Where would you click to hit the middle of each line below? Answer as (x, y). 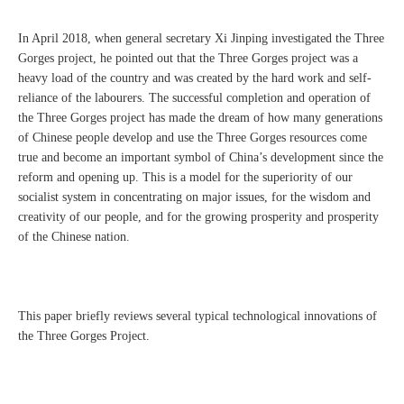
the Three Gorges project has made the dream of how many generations (200, 118)
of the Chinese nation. (74, 237)
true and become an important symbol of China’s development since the (201, 158)
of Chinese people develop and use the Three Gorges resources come (193, 138)
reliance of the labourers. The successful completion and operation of (194, 98)
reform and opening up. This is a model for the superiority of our (185, 178)
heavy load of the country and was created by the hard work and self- (195, 78)
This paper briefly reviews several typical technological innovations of (197, 317)
